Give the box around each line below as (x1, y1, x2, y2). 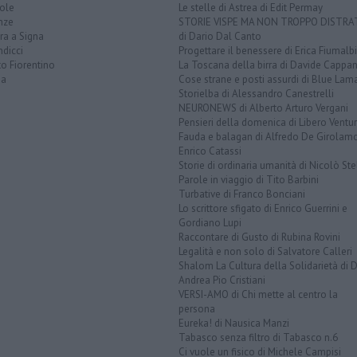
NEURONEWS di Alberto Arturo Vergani (178, 101, 348, 116)
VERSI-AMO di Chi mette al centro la (178, 288, 338, 302)
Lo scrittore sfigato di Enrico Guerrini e (178, 202, 347, 216)
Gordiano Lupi (178, 216, 241, 230)
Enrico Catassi (178, 144, 241, 159)
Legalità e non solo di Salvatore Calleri (178, 245, 352, 259)
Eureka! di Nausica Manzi (178, 316, 289, 331)
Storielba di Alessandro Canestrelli (178, 87, 334, 101)
